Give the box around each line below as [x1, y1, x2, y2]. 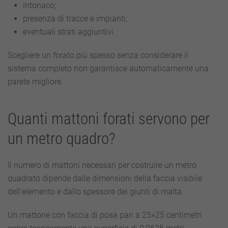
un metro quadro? [8, 130, 116, 148]
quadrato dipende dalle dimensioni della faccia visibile [8, 174, 202, 183]
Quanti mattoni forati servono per [8, 110, 210, 128]
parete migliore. [8, 77, 63, 87]
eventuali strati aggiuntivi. [23, 27, 116, 37]
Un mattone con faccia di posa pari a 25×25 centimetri [8, 210, 202, 220]
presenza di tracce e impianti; [23, 14, 127, 23]
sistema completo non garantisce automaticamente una [8, 64, 209, 73]
